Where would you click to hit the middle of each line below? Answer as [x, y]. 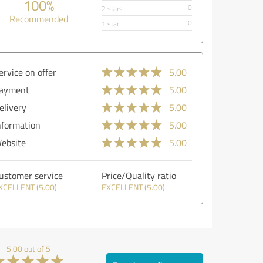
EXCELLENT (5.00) [133, 187]
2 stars [112, 9]
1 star [110, 24]
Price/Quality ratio [139, 176]
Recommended [38, 19]
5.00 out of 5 [28, 249]
